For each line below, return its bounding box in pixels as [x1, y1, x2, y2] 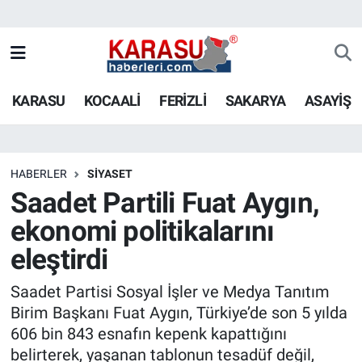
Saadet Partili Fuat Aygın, [10, 187, 319, 221]
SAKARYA [225, 91, 286, 109]
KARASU [12, 91, 65, 109]
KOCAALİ [83, 91, 141, 109]
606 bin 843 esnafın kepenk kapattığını [10, 323, 287, 343]
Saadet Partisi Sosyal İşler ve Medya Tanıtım [10, 281, 330, 301]
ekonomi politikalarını [10, 215, 275, 249]
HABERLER [10, 166, 67, 180]
